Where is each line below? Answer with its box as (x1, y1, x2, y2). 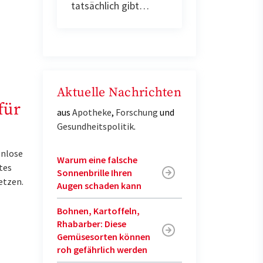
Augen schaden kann (57, 179, 141, 191)
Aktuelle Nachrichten (57, 84, 181, 100)
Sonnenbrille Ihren (57, 166, 132, 178)
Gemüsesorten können (57, 230, 150, 242)
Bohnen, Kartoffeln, (57, 204, 140, 217)
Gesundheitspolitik (57, 120, 134, 132)
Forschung (116, 106, 158, 118)
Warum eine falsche (57, 153, 137, 166)
